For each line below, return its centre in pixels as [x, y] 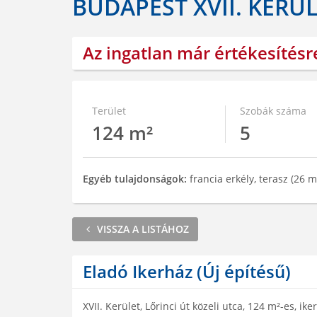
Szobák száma [273, 111]
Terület [109, 111]
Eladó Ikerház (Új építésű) [187, 271]
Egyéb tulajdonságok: [136, 179]
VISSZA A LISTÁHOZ [143, 229]
